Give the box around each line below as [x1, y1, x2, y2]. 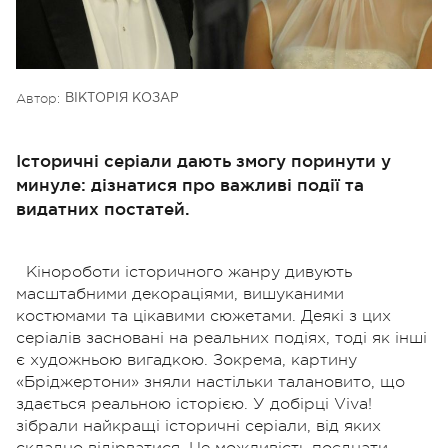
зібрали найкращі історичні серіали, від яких [16, 416, 381, 435]
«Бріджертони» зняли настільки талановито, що [16, 372, 405, 391]
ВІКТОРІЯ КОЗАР [65, 92, 179, 104]
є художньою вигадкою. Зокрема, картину [16, 350, 357, 369]
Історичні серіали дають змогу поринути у [16, 150, 391, 170]
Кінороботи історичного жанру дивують [26, 262, 352, 281]
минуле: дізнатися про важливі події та [16, 174, 364, 194]
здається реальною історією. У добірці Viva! [16, 394, 372, 413]
